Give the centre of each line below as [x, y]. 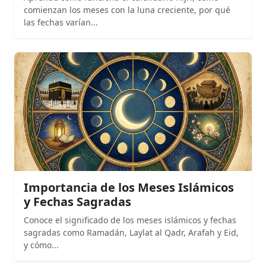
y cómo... [41, 245]
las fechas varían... [61, 23]
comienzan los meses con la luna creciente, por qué [127, 10]
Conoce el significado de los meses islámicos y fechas [130, 220]
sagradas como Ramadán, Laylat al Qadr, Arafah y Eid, [131, 233]
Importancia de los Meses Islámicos [129, 188]
